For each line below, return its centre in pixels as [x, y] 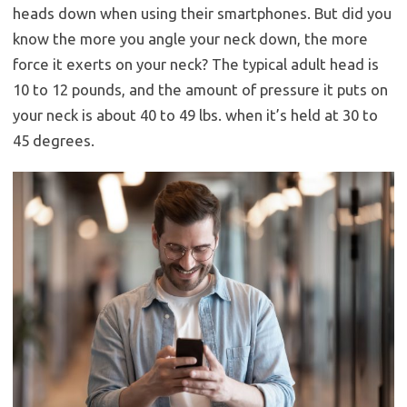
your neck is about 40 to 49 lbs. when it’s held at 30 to [195, 115]
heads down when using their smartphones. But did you [202, 14]
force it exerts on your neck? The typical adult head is [196, 65]
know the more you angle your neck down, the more [190, 39]
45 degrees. [54, 141]
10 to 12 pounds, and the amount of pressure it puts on [200, 90]
